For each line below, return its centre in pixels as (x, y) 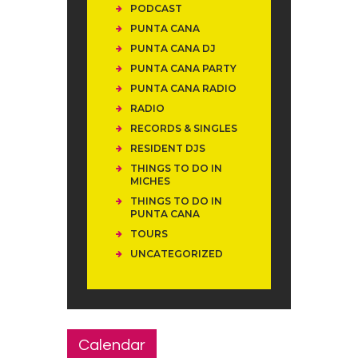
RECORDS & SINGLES (184, 129)
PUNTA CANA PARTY (183, 69)
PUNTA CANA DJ (173, 49)
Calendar (112, 345)
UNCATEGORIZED (177, 254)
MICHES (150, 181)
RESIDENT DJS (168, 149)
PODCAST (156, 9)
